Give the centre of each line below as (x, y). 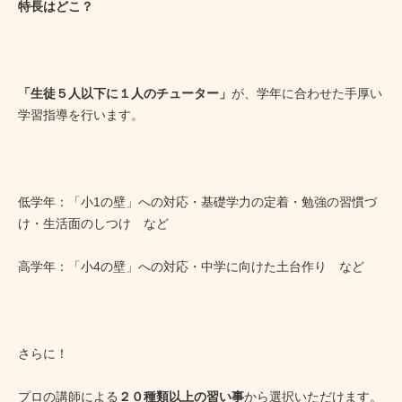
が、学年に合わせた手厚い (307, 93)
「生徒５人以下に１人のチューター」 (125, 93)
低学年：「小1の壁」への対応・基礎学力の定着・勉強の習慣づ (197, 201)
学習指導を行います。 (81, 114)
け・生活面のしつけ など (93, 223)
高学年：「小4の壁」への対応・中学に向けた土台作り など (191, 267)
